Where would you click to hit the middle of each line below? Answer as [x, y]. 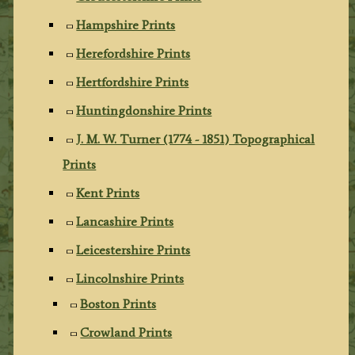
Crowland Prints [126, 332]
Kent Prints [108, 193]
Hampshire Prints [126, 25]
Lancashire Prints [125, 221]
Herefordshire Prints [134, 53]
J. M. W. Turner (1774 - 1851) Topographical [196, 139]
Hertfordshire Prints [133, 82]
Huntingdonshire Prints [144, 110]
